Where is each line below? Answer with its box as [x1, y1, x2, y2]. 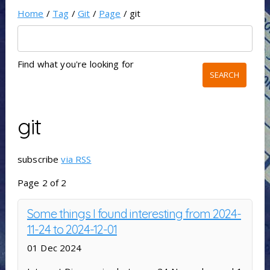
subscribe [17, 153, 61, 166]
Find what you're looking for [17, 58, 134, 71]
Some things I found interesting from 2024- [27, 206, 241, 222]
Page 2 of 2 [17, 177, 67, 189]
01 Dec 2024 [27, 242, 82, 254]
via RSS [61, 153, 92, 166]
